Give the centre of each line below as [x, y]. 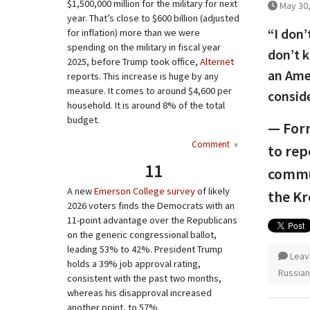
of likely [212, 191]
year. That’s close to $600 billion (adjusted [153, 18]
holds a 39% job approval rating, [134, 264]
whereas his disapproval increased [139, 293]
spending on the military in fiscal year [144, 47]
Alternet [217, 62]
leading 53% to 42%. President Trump [145, 249]
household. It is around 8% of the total [146, 105]
